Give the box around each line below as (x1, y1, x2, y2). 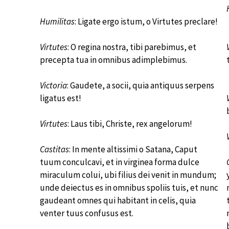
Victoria (40, 80, 67, 91)
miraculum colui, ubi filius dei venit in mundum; (40, 169, 216, 180)
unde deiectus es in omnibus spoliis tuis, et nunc (40, 182, 218, 193)
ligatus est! (40, 93, 81, 104)
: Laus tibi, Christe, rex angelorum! (67, 118, 192, 129)
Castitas (40, 144, 69, 155)
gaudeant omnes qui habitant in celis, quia (40, 195, 196, 206)
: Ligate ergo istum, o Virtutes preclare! (75, 16, 218, 27)
